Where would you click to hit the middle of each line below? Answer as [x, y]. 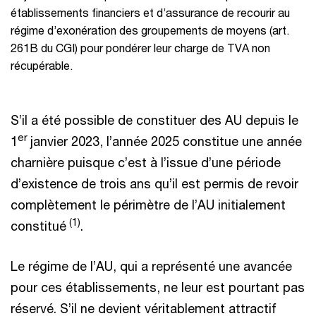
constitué [38, 226]
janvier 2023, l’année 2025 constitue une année [166, 141]
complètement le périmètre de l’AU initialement [148, 205]
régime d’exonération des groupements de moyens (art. [150, 30]
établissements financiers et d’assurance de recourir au [150, 12]
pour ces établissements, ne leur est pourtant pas [158, 287]
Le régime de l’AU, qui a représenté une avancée [151, 266]
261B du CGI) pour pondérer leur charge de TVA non [140, 48]
